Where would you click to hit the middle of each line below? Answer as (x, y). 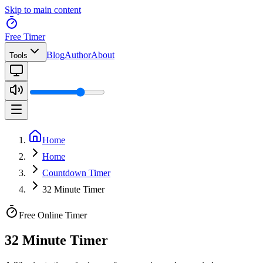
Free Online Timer (53, 215)
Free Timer (25, 37)
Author (78, 55)
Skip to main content (43, 10)
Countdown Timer (76, 173)
